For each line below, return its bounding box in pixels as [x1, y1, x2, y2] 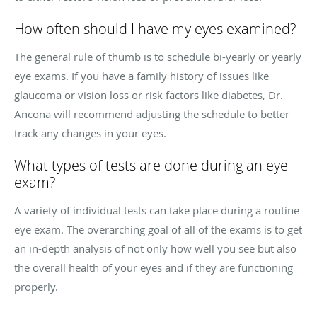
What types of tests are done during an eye [14, 155, 288, 175]
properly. [14, 279, 58, 294]
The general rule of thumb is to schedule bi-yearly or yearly [14, 49, 301, 64]
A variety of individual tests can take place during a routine [14, 202, 299, 217]
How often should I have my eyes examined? [14, 18, 296, 38]
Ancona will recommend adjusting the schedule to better [14, 106, 289, 121]
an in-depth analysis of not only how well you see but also [14, 241, 296, 255]
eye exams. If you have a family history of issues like [14, 68, 269, 83]
